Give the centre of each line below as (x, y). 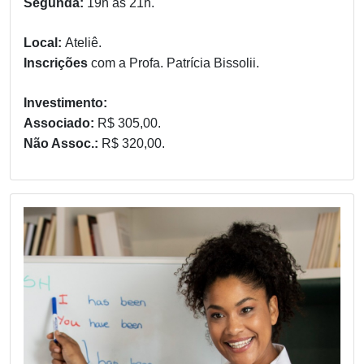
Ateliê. (83, 43)
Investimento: (65, 103)
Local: (44, 43)
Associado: (61, 123)
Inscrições (57, 63)
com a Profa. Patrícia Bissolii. (175, 63)
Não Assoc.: (63, 144)
